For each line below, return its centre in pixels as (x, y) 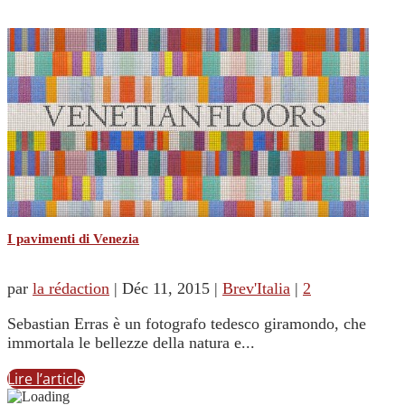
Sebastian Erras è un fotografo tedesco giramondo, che (187, 324)
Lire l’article (46, 379)
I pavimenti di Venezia (73, 239)
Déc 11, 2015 (166, 289)
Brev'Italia (256, 289)
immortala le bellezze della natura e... (131, 343)
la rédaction (71, 289)
